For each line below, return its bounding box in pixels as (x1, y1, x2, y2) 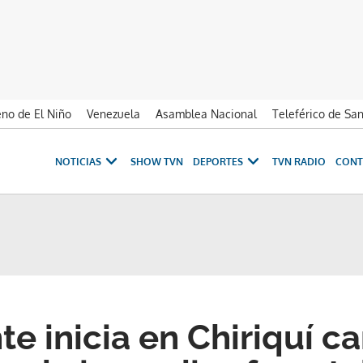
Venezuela (87, 107, 140, 121)
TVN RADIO (272, 155, 326, 168)
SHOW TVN (130, 155, 183, 168)
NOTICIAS (55, 155, 101, 168)
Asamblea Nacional (156, 107, 257, 121)
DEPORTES (193, 155, 243, 168)
